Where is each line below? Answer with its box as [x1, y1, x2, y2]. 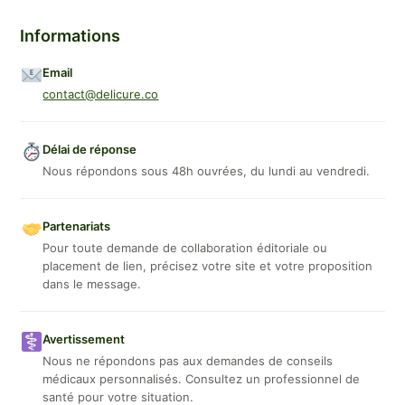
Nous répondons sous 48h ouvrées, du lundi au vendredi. [42, 164, 371, 179]
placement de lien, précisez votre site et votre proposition [42, 259, 373, 274]
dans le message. [42, 277, 142, 292]
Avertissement [42, 332, 126, 347]
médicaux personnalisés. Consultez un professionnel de [42, 372, 361, 387]
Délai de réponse [42, 142, 137, 157]
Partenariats [42, 219, 111, 234]
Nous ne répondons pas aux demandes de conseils [42, 353, 334, 369]
